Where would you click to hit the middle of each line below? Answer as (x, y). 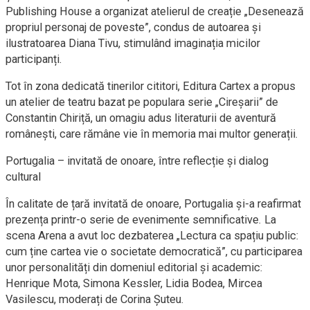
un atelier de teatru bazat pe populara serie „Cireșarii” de (142, 102)
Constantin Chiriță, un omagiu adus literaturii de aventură (141, 118)
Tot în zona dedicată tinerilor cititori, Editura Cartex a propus (151, 86)
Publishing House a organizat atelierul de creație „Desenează (155, 11)
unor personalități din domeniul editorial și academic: (134, 267)
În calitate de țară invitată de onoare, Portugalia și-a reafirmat (153, 204)
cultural (23, 177)
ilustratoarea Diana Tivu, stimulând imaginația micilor (133, 43)
